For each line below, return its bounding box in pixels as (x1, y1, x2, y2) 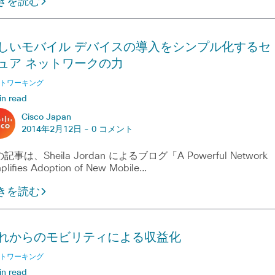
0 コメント (91, 125, 133, 134)
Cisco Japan (21, 112, 71, 122)
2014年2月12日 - (21, 125, 91, 134)
